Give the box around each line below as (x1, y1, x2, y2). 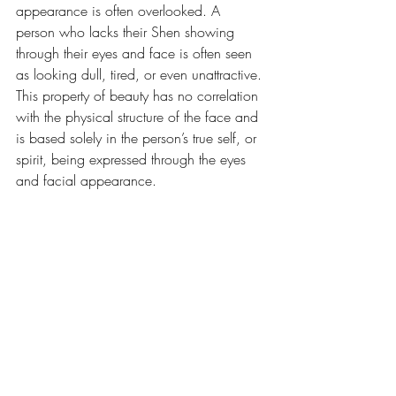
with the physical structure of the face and (16, 107, 263, 126)
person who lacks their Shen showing (16, 22, 239, 42)
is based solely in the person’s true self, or (16, 128, 261, 148)
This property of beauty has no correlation (16, 86, 263, 105)
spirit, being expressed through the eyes (16, 149, 250, 169)
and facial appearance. (16, 171, 161, 190)
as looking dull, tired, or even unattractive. (16, 65, 266, 84)
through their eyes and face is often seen (16, 43, 256, 63)
